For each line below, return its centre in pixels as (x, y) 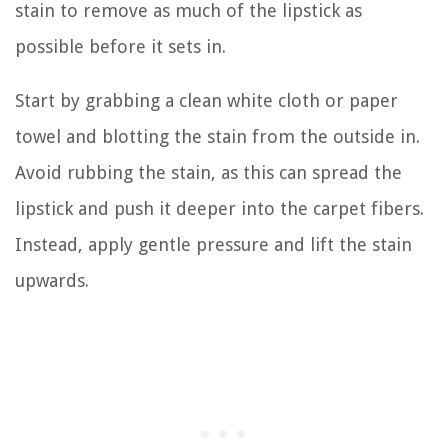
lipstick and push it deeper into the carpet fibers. (219, 208)
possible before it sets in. (120, 46)
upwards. (52, 280)
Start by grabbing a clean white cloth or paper (206, 100)
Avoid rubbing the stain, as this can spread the (208, 172)
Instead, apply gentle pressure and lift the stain (213, 244)
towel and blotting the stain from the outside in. (217, 136)
